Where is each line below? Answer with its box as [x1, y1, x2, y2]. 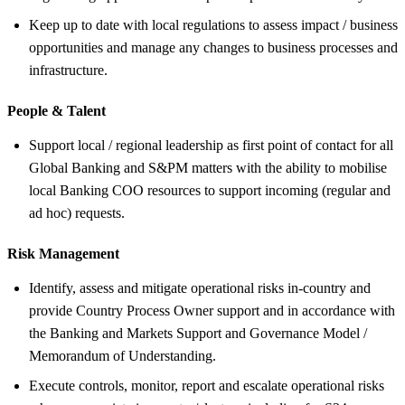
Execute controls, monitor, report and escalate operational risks [29, 377, 384, 393]
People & [7, 102, 63, 118]
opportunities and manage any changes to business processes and [29, 39, 398, 55]
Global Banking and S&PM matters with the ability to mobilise [29, 159, 387, 175]
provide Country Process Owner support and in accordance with [29, 302, 395, 318]
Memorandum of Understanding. [29, 347, 216, 363]
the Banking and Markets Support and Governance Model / [29, 325, 367, 341]
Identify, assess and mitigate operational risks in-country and [29, 279, 371, 296]
